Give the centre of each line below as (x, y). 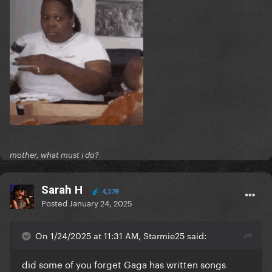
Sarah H (62, 190)
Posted (55, 202)
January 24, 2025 (101, 202)
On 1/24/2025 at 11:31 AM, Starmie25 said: (121, 235)
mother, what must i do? (54, 155)
